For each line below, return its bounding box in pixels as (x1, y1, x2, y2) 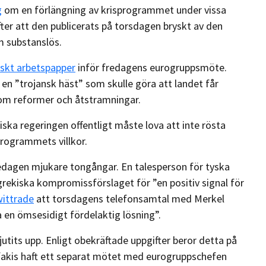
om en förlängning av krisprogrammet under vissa (2, 2, 226, 17)
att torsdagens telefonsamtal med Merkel (34, 191, 224, 205)
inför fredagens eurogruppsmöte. (75, 60, 227, 74)
